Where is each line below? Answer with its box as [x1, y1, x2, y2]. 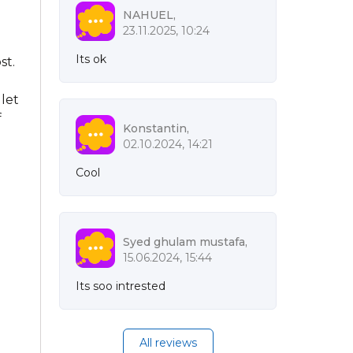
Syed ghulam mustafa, [123, 235, 247, 249]
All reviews [139, 336, 197, 350]
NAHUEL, [123, 8, 176, 22]
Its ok [76, 52, 106, 66]
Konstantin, [123, 121, 189, 136]
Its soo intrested [76, 279, 165, 293]
